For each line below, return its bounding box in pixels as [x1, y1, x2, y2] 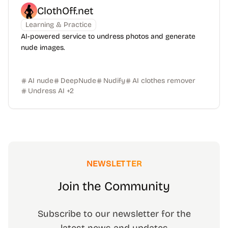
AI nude [28, 76, 53, 85]
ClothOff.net [37, 5, 93, 17]
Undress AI [28, 87, 65, 95]
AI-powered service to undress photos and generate [21, 32, 195, 41]
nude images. [21, 43, 65, 52]
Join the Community [58, 179, 170, 193]
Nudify [103, 76, 125, 85]
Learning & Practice [25, 20, 92, 29]
